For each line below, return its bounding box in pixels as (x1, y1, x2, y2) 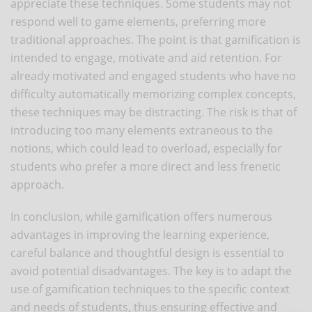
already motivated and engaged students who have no (10, 68, 296, 84)
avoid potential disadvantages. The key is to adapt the (10, 263, 292, 279)
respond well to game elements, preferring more (10, 13, 266, 29)
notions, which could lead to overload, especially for (10, 140, 282, 156)
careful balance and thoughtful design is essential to (10, 244, 284, 260)
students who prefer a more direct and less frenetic (10, 158, 281, 174)
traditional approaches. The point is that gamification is (10, 31, 301, 47)
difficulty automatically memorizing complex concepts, (10, 86, 296, 102)
